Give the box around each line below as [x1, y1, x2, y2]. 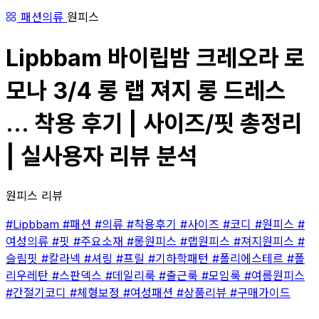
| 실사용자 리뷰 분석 [6, 142, 197, 171]
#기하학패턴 [148, 251, 212, 266]
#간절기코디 [6, 285, 70, 300]
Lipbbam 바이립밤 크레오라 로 [6, 44, 305, 73]
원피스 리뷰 [6, 188, 63, 203]
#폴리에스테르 [212, 251, 287, 266]
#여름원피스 [244, 268, 305, 283]
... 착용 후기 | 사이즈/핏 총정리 [6, 110, 302, 138]
